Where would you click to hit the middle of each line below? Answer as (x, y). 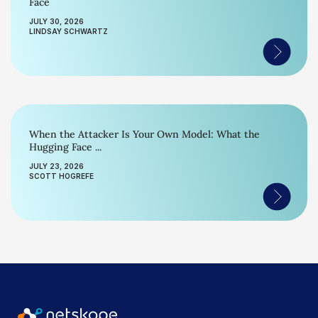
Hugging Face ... (65, 147)
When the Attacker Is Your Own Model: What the (144, 134)
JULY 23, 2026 (56, 166)
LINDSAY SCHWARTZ (68, 31)
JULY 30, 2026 (56, 21)
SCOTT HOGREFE (61, 176)
